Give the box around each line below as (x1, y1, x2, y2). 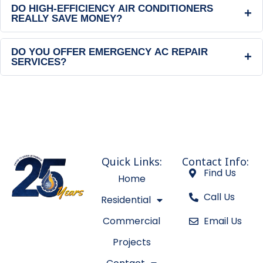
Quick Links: (101, 154, 162, 168)
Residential (100, 193, 151, 207)
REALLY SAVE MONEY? (11, 12, 122, 24)
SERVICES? (11, 56, 66, 68)
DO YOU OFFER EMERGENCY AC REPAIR (11, 46, 208, 58)
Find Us (203, 166, 236, 180)
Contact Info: (181, 154, 249, 168)
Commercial (103, 214, 161, 228)
